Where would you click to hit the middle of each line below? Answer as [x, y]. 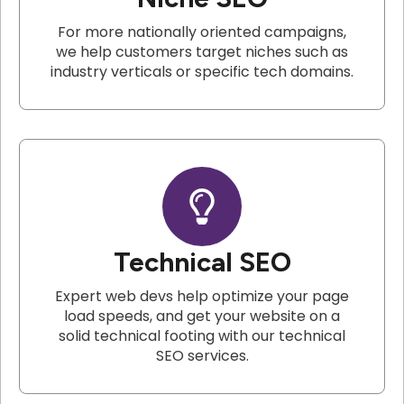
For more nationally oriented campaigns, [202, 32]
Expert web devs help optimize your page [202, 297]
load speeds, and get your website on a [202, 317]
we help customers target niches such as [202, 52]
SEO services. [202, 356]
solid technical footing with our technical [202, 336]
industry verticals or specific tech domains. [202, 72]
